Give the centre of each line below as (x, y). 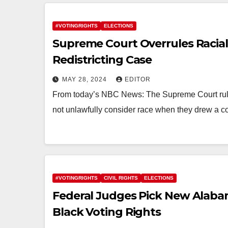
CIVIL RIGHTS (121, 178)
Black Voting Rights (107, 212)
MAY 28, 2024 (85, 79)
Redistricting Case (102, 60)
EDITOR (138, 79)
